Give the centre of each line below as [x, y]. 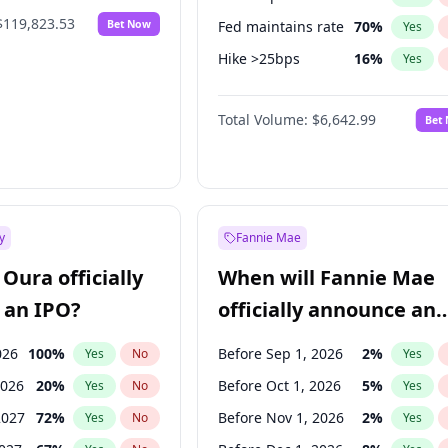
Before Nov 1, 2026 [281, 417]
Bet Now [129, 23]
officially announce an [327, 309]
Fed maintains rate [281, 26]
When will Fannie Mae [327, 277]
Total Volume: [263, 119]
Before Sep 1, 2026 [281, 353]
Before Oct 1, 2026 [280, 385]
